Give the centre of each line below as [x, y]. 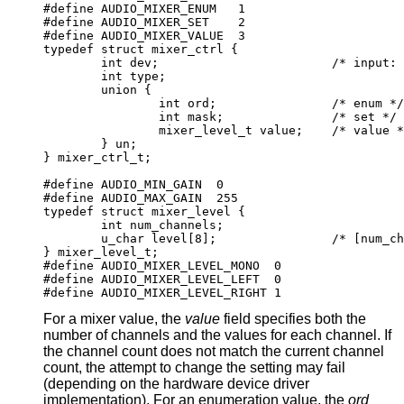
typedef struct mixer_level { [144, 212]
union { [97, 90]
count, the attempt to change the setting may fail [76, 368]
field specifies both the [237, 319]
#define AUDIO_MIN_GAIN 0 [133, 185]
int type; [105, 77]
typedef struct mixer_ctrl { [141, 50]
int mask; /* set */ [220, 117]
